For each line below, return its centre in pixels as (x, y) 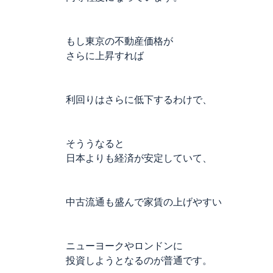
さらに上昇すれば (105, 56)
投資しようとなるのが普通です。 (139, 261)
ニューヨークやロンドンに (124, 246)
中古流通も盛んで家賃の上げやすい (144, 202)
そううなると (95, 144)
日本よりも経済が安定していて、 (139, 158)
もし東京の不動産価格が (119, 41)
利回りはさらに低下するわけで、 (139, 100)
